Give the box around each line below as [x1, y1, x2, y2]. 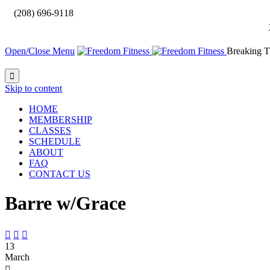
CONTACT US [29, 169, 90, 179]
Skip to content [5, 83, 62, 93]
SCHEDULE [29, 136, 81, 146]
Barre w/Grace [5, 192, 126, 215]
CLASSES [29, 125, 71, 136]
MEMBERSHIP [29, 115, 92, 125]
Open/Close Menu [5, 46, 75, 56]
